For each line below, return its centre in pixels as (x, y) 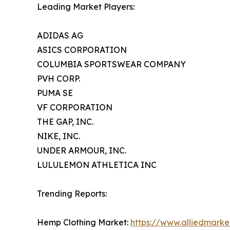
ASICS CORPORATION (82, 50)
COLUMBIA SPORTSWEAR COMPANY (111, 64)
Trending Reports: (72, 194)
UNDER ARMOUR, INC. (82, 151)
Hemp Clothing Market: (84, 223)
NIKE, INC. (59, 136)
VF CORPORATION (75, 108)
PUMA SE (55, 93)
